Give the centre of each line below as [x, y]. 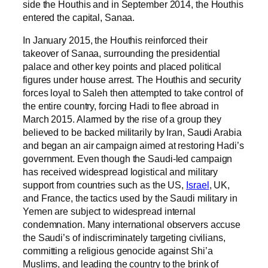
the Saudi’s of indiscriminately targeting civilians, [124, 238]
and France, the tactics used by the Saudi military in [130, 198]
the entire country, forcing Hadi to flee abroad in [121, 106]
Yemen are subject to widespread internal [109, 211]
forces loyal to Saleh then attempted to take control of [133, 93]
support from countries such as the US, [105, 185]
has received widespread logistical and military [121, 172]
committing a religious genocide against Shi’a [118, 251]
